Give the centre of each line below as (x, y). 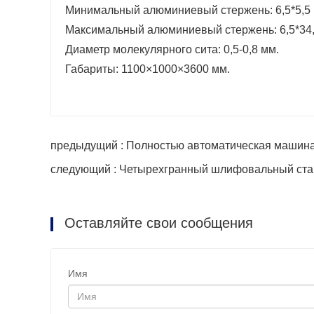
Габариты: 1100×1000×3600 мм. (148, 69)
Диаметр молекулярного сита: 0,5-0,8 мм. (172, 50)
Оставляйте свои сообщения (157, 223)
